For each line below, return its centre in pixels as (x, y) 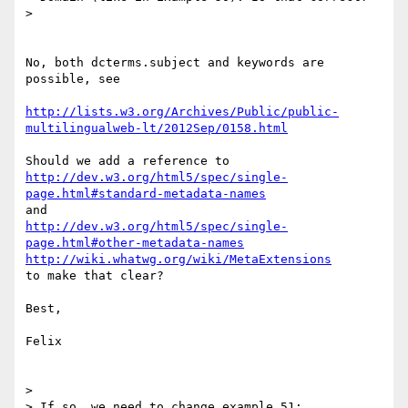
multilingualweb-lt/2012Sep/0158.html (157, 128)
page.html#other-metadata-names (135, 243)
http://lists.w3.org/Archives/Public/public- (182, 112)
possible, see (73, 79)
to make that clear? (95, 276)
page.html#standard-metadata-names (146, 194)
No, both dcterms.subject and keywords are (175, 63)
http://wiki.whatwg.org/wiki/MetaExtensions (178, 260)
